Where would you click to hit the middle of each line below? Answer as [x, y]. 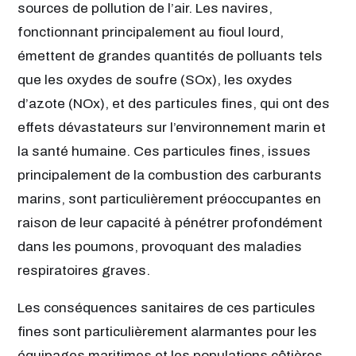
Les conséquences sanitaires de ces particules [166, 308]
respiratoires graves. [84, 270]
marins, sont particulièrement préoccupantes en [169, 199]
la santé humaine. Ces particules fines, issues [164, 151]
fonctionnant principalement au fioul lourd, [151, 32]
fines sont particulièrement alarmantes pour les [167, 331]
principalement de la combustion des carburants [170, 175]
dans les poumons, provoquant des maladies [160, 246]
